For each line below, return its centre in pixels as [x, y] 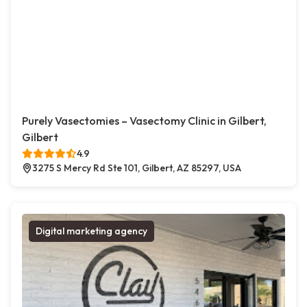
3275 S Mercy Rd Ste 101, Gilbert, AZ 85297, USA [137, 168]
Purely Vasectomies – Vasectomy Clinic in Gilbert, [144, 121]
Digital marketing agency [91, 231]
